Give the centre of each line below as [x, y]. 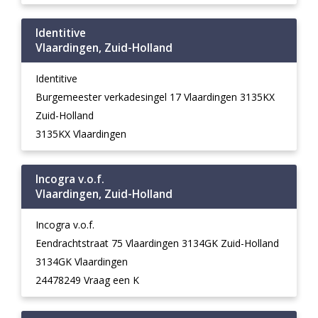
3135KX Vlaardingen [81, 134]
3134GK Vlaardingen [82, 262]
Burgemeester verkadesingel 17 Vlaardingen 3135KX [155, 97]
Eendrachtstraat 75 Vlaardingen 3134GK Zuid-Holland [157, 243]
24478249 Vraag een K [87, 280]
